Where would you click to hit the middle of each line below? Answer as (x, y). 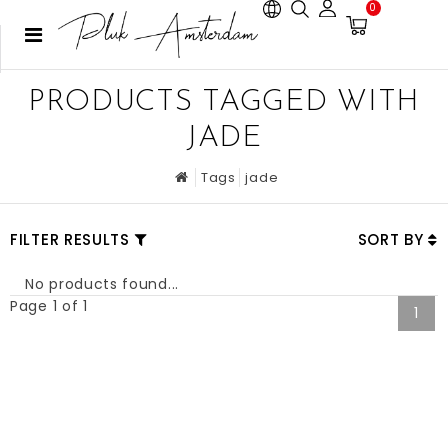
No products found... (102, 284)
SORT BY (393, 239)
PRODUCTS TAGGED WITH (223, 102)
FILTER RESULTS (70, 239)
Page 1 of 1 (49, 306)
